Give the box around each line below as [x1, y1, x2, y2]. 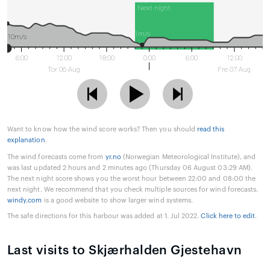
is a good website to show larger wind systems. [42, 197, 193, 204]
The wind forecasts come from [7, 154, 105, 161]
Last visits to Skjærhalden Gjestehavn [7, 244, 242, 257]
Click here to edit [201, 213, 256, 220]
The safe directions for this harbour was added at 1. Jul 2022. [7, 213, 201, 220]
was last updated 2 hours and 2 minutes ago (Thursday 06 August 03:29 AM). [7, 165, 253, 172]
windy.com [7, 197, 42, 204]
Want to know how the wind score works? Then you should [7, 126, 198, 133]
